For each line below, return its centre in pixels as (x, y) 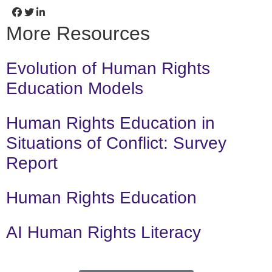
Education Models (75, 89)
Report (32, 163)
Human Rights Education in (110, 123)
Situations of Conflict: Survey (116, 143)
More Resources (78, 34)
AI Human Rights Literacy (104, 233)
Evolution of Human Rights (108, 69)
